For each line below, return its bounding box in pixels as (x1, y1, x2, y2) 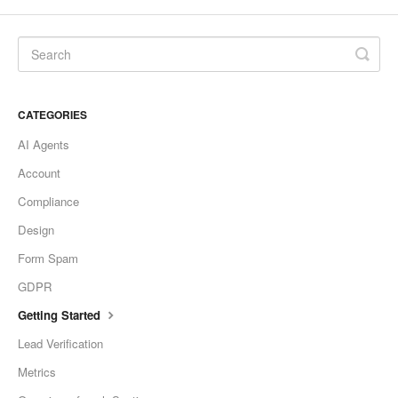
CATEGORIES (18, 107, 87, 123)
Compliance (18, 193, 79, 211)
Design (18, 221, 54, 239)
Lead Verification (18, 335, 103, 353)
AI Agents (18, 136, 69, 154)
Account (18, 164, 60, 182)
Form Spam (18, 250, 78, 267)
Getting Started (18, 306, 104, 324)
